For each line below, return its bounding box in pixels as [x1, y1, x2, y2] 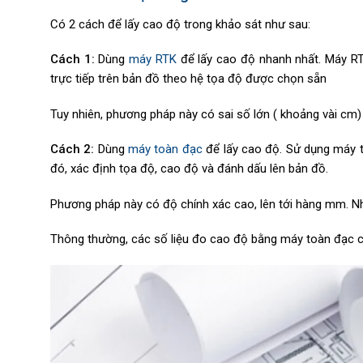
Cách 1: [50, 52, 99, 67]
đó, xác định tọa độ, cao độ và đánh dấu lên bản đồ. [50, 161, 328, 177]
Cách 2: [50, 142, 95, 157]
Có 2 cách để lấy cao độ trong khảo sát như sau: [50, 16, 310, 32]
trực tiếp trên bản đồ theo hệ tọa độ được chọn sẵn [50, 71, 327, 87]
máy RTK [129, 52, 177, 67]
